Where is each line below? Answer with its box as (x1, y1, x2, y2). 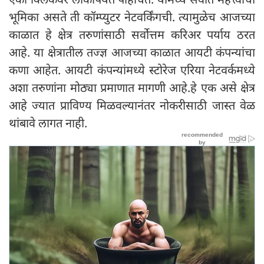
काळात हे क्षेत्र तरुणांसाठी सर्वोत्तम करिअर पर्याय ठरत (9, 26, 255, 42)
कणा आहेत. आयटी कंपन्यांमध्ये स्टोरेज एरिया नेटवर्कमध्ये (9, 61, 255, 78)
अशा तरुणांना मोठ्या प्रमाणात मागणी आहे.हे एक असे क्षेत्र (9, 79, 255, 95)
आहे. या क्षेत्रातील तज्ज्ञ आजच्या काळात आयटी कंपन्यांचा (9, 44, 255, 60)
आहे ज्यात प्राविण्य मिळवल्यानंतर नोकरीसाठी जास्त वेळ (9, 97, 255, 113)
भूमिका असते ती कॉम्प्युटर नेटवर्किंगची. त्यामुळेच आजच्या (9, 8, 255, 25)
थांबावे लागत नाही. (9, 114, 87, 131)
